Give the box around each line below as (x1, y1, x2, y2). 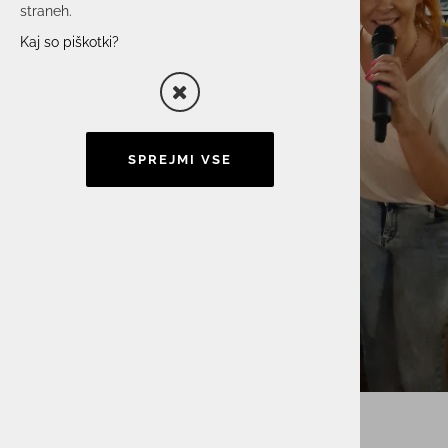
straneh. (20, 3, 72, 19)
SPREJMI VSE (128, 152, 232, 167)
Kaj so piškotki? (20, 34, 119, 50)
